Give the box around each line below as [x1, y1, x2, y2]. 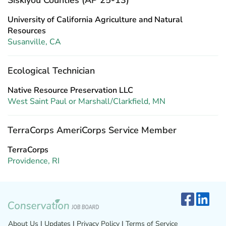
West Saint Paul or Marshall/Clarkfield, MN [8, 96, 165, 107]
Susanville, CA [8, 36, 61, 47]
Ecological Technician [8, 65, 95, 77]
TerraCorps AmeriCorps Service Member [8, 124, 177, 136]
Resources [8, 25, 46, 36]
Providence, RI [8, 155, 60, 166]
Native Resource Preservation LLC [8, 85, 133, 96]
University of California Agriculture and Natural [8, 14, 183, 25]
